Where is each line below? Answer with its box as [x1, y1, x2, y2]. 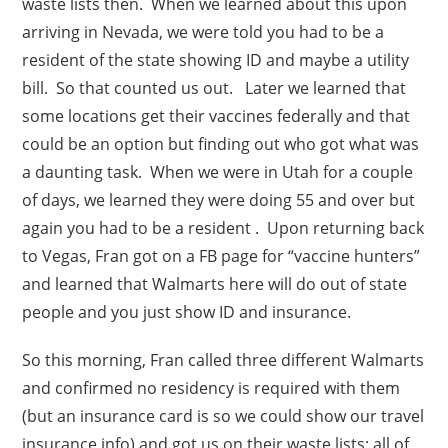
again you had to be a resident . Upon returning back [22, 216, 425, 239]
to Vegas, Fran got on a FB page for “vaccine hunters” [22, 244, 421, 267]
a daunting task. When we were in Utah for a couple [22, 160, 414, 183]
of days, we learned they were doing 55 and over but [22, 188, 416, 211]
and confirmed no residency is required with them [22, 376, 401, 399]
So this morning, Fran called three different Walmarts [22, 348, 425, 371]
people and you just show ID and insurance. [22, 300, 352, 323]
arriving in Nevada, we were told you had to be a [22, 20, 385, 43]
